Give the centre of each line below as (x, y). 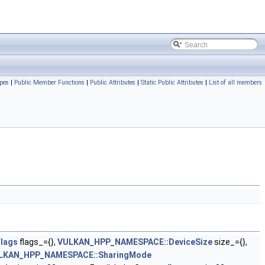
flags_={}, (38, 242)
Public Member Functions (49, 83)
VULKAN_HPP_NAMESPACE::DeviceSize (135, 242)
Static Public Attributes (172, 83)
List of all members (235, 83)
